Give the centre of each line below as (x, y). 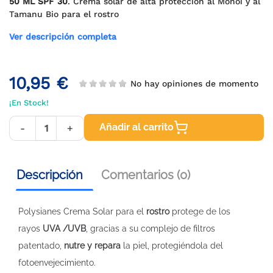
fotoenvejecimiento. (58, 263)
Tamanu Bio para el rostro (66, 14)
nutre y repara (92, 246)
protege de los (200, 211)
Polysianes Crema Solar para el (81, 211)
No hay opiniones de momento (192, 83)
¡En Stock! (29, 103)
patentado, (41, 246)
